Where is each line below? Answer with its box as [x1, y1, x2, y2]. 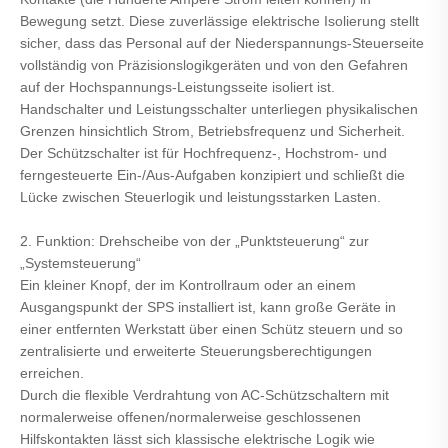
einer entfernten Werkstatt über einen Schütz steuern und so [20, 321, 403, 338]
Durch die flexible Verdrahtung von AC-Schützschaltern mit [20, 387, 389, 404]
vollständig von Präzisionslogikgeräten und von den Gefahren [20, 57, 408, 74]
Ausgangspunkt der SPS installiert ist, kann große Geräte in [20, 299, 396, 316]
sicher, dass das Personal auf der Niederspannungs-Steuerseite [20, 35, 424, 52]
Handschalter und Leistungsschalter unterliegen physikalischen [20, 101, 418, 118]
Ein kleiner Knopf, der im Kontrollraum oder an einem [20, 277, 356, 294]
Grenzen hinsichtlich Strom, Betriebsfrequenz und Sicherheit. [20, 123, 405, 140]
